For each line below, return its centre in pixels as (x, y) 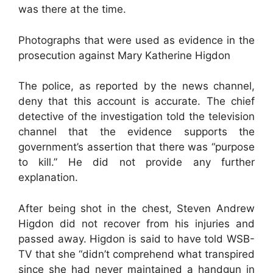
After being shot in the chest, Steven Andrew (136, 208)
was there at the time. (72, 9)
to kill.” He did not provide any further (136, 162)
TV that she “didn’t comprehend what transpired (136, 254)
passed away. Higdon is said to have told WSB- (136, 239)
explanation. (48, 177)
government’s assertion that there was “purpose (136, 147)
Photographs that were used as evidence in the (136, 40)
